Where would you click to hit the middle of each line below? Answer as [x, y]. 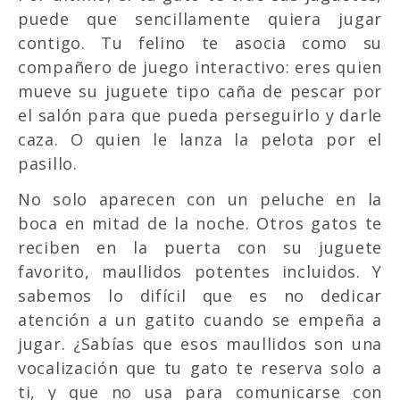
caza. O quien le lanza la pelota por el [200, 139]
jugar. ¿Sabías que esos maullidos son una [200, 343]
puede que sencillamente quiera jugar [200, 18]
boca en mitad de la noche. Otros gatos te [200, 223]
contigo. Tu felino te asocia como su [200, 42]
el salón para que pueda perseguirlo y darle [200, 115]
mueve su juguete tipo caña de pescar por [200, 91]
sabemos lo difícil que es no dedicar [200, 295]
